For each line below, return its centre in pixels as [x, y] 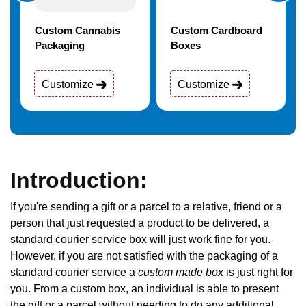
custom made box [181, 272]
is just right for [258, 272]
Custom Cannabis [78, 30]
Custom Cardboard [217, 30]
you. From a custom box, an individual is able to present [144, 288]
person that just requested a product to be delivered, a [140, 223]
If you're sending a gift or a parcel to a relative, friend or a [146, 206]
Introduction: [79, 180]
